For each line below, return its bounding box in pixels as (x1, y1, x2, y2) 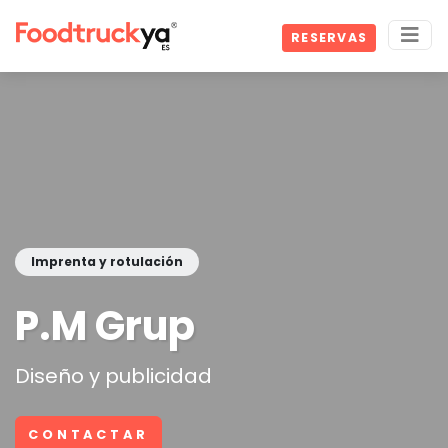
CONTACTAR (28, 426, 149, 444)
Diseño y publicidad (15, 362, 212, 390)
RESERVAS (291, 29, 367, 47)
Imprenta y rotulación (31, 253, 183, 270)
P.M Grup (15, 298, 195, 354)
